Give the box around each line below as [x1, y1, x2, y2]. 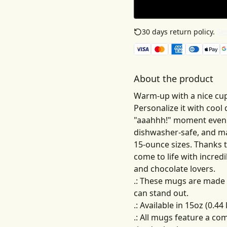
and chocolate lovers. [134, 163, 215, 174]
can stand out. [134, 187, 188, 199]
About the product [134, 72, 213, 85]
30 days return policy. [142, 27, 215, 36]
